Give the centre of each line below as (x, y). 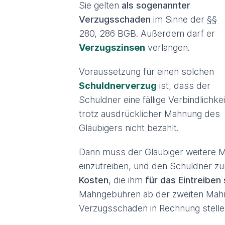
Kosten (94, 180)
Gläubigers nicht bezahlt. (129, 128)
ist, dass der (184, 86)
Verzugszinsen (112, 47)
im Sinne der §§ (184, 19)
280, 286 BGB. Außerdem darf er (147, 33)
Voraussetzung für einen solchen (146, 72)
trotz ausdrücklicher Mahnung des (149, 114)
